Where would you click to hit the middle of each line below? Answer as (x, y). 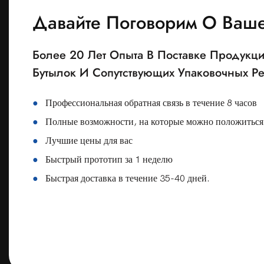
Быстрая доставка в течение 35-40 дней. (127, 178)
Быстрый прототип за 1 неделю (108, 159)
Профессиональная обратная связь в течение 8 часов (149, 103)
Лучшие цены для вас (88, 141)
